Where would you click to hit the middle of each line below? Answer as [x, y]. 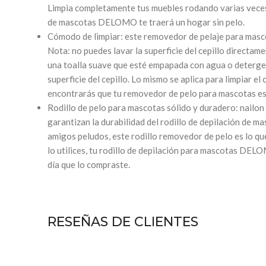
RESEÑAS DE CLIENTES [123, 222]
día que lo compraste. [89, 164]
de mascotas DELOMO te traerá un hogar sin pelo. [146, 22]
